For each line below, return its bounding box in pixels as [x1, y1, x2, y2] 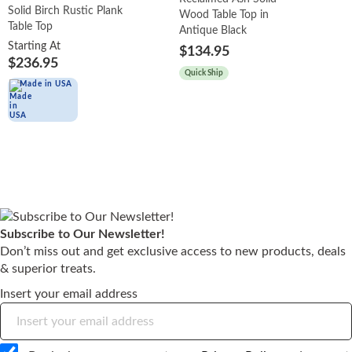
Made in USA [20, 79, 72, 88]
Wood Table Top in [179, 9, 269, 20]
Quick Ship [185, 68, 224, 77]
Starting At [8, 40, 60, 52]
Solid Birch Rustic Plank [8, 5, 123, 16]
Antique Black [179, 24, 247, 36]
